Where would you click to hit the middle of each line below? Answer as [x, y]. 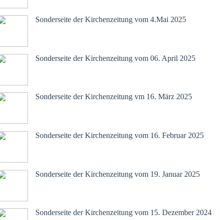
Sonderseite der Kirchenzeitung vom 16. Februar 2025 [120, 135]
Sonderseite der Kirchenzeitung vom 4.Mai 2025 [111, 20]
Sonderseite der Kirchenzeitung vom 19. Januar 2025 [118, 174]
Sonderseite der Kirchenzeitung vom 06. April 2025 [115, 58]
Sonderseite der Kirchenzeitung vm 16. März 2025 [114, 97]
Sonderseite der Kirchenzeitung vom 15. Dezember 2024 [124, 213]
